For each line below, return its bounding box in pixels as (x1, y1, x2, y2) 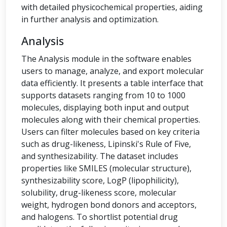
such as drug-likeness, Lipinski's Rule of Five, (21, 138, 191, 149)
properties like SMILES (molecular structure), (21, 163, 192, 174)
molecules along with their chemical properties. (21, 114, 200, 125)
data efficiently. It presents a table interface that (21, 78, 203, 89)
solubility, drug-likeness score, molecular (21, 187, 176, 198)
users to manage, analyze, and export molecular (21, 65, 204, 77)
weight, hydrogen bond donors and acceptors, (21, 199, 197, 210)
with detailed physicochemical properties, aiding (21, 2, 203, 13)
